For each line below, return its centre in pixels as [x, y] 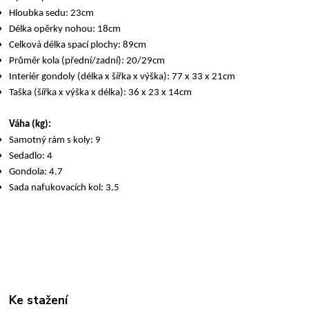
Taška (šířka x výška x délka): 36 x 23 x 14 [94, 92]
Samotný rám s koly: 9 [55, 140]
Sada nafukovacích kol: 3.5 [64, 188]
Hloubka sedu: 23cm [52, 13]
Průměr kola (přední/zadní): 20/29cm [87, 61]
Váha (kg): [30, 124]
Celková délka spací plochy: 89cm [78, 45]
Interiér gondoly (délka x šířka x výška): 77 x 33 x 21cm [122, 77]
